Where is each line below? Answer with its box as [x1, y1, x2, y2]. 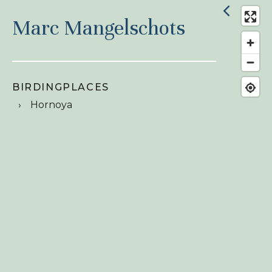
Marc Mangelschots [12, 15, 185, 41]
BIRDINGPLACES [12, 81, 109, 93]
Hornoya [30, 99, 72, 110]
